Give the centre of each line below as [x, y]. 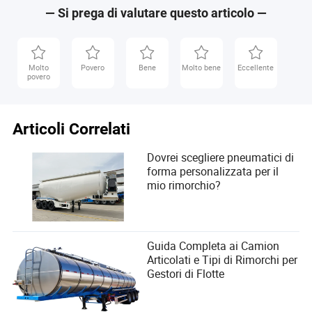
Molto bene [202, 67]
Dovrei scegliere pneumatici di [221, 158]
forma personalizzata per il [213, 172]
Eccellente [256, 67]
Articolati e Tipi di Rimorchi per [223, 259]
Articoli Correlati [72, 130]
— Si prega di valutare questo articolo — [156, 13]
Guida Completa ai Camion [213, 245]
